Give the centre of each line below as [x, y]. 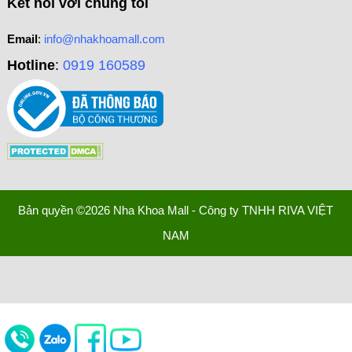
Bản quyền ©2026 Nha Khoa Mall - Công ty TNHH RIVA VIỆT [176, 211]
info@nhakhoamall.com [104, 39]
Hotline [31, 66]
